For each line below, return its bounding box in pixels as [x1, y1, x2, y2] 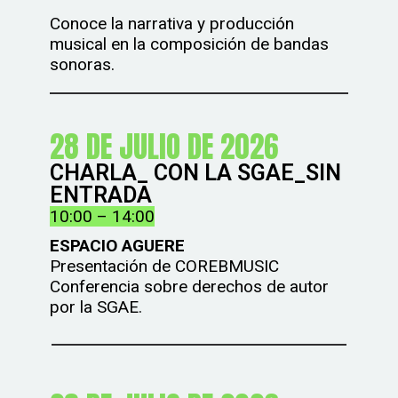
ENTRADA [50, 182, 153, 208]
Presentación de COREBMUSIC [50, 256, 280, 276]
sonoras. [50, 54, 115, 75]
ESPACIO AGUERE [50, 235, 186, 256]
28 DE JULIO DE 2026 [50, 124, 279, 169]
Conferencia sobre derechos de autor [50, 276, 330, 297]
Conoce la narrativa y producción [50, 13, 295, 34]
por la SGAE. [50, 297, 143, 317]
